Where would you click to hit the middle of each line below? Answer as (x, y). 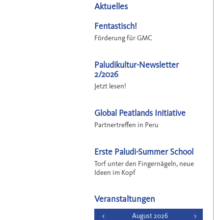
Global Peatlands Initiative (140, 112)
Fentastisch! (116, 26)
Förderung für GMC (123, 38)
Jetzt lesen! (110, 86)
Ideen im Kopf (115, 172)
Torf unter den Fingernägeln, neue (144, 163)
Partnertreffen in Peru (126, 124)
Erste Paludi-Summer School (144, 151)
